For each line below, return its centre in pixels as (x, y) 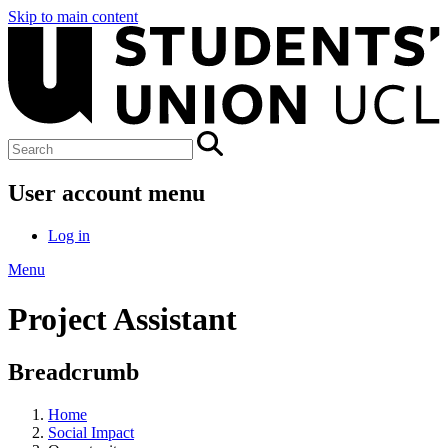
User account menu (106, 193)
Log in (69, 236)
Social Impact (91, 432)
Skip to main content (73, 16)
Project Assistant (122, 318)
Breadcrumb (73, 371)
